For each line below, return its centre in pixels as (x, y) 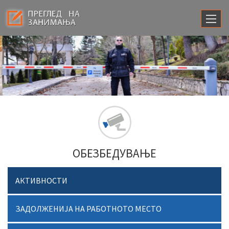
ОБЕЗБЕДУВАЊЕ (114, 153)
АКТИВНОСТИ (41, 180)
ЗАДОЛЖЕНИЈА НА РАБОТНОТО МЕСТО (88, 208)
